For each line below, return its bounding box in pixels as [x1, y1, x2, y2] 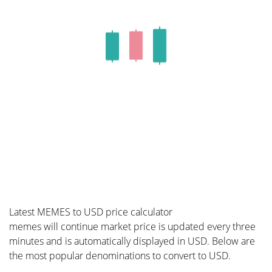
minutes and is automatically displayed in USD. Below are [9, 234, 255, 248]
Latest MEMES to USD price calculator [9, 205, 172, 219]
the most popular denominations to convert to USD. [9, 249, 231, 262]
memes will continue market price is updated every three [9, 220, 256, 233]
